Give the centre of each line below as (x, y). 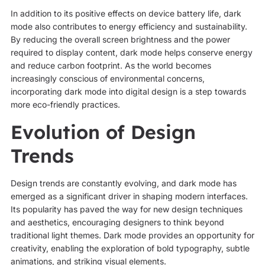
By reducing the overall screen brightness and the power (120, 40)
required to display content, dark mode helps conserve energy (131, 53)
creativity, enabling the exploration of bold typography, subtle (130, 248)
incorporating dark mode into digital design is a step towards (128, 92)
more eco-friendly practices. (65, 105)
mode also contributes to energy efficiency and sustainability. (129, 27)
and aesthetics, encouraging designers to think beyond (117, 222)
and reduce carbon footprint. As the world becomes (111, 66)
